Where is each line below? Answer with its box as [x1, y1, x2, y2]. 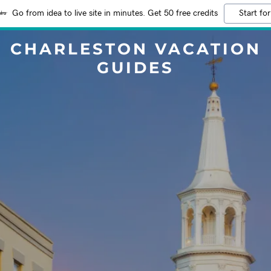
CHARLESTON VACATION [10, 39, 261, 59]
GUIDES [97, 58, 174, 77]
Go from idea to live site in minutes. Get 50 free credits [12, 9, 218, 18]
